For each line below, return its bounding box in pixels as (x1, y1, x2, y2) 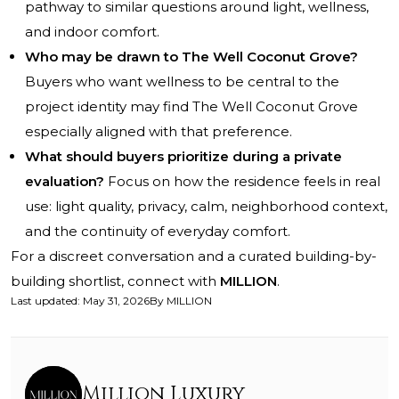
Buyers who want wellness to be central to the (25, 73, 339, 91)
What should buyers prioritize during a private (25, 148, 342, 166)
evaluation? (25, 173, 104, 191)
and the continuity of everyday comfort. (25, 223, 290, 240)
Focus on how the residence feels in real (104, 173, 380, 191)
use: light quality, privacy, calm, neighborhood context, (25, 198, 387, 216)
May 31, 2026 (83, 294, 150, 308)
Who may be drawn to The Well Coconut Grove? (25, 48, 358, 66)
